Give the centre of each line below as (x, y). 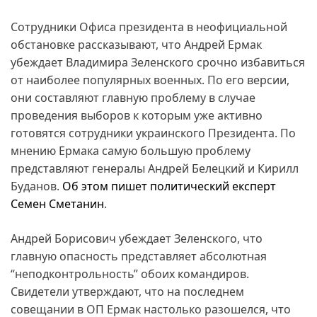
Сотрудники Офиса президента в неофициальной (149, 27)
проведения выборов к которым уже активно (137, 115)
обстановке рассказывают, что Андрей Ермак (136, 44)
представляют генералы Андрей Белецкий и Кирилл (155, 168)
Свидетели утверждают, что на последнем (127, 291)
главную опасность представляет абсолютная (139, 256)
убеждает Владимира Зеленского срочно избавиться (158, 62)
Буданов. (36, 186)
